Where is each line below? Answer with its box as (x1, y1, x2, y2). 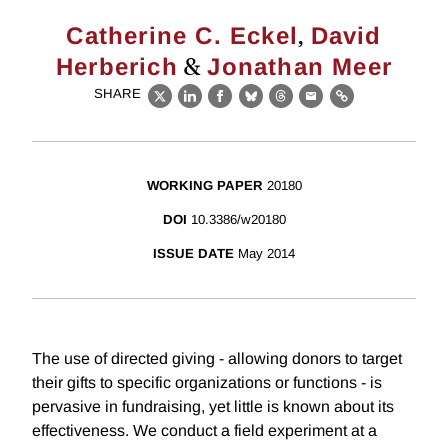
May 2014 (238, 246, 295, 262)
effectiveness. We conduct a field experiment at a (32, 422, 377, 440)
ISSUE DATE (153, 246, 234, 262)
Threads (280, 98, 344, 116)
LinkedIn (189, 98, 256, 116)
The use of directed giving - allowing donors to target (32, 350, 402, 368)
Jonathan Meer (207, 53, 393, 80)
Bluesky (250, 98, 313, 116)
